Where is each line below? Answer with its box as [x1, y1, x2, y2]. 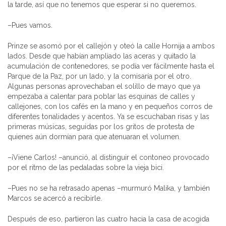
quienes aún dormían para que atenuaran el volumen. [8, 132, 181, 141]
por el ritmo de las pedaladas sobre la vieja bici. [8, 163, 164, 172]
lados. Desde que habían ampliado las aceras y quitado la [8, 51, 196, 60]
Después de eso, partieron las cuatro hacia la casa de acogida [8, 214, 209, 223]
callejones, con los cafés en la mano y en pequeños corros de [8, 102, 212, 110]
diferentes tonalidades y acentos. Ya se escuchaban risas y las [8, 112, 209, 121]
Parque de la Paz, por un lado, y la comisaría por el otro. [8, 72, 191, 80]
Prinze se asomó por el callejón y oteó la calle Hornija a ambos [8, 41, 215, 50]
